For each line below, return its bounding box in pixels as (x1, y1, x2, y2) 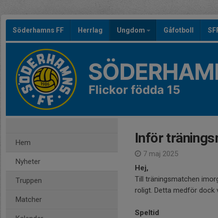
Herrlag (78, 26, 103, 34)
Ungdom (117, 26, 146, 34)
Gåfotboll (163, 26, 194, 34)
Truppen (16, 176, 42, 185)
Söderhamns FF (13, 26, 64, 34)
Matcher (16, 195, 42, 204)
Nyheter (16, 157, 40, 166)
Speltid (135, 208, 159, 217)
